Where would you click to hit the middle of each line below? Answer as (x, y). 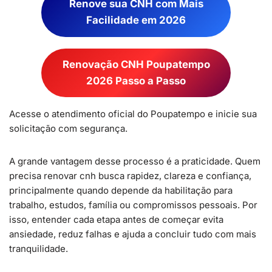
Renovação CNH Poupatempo (136, 64)
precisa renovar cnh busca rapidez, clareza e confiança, (130, 176)
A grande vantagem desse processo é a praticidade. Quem (135, 161)
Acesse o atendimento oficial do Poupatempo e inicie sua (133, 114)
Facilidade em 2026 (136, 20)
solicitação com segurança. (68, 128)
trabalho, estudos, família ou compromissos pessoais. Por (133, 205)
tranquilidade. (39, 249)
